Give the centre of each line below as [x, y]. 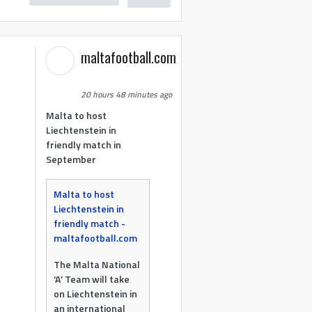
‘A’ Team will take [92, 279]
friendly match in [84, 145]
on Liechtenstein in [96, 294]
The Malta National [97, 264]
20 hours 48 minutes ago [127, 94]
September [71, 159]
